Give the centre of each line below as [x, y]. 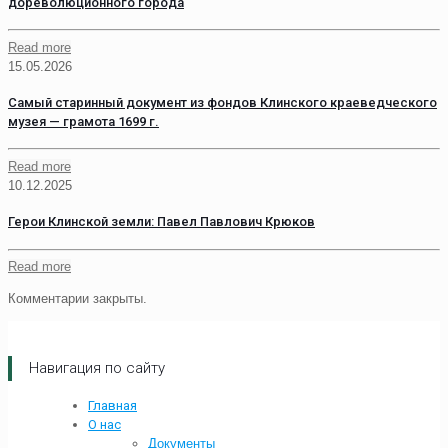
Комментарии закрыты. [77, 299]
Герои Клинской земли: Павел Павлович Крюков [161, 222]
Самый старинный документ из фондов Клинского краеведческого [222, 103]
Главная [112, 406]
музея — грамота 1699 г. [83, 122]
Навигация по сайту [97, 368]
